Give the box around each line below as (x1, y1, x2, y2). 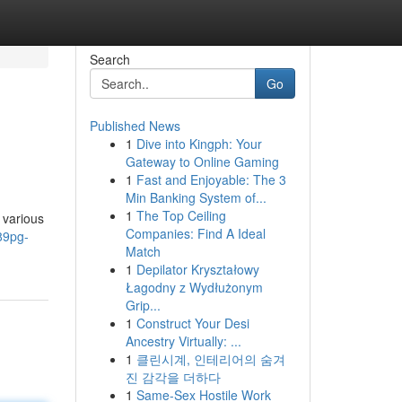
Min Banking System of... (125, 188, 267, 206)
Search (89, 50, 130, 68)
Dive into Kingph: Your (135, 135, 262, 153)
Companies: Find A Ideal (125, 224, 266, 242)
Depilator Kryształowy (135, 260, 259, 278)
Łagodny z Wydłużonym (125, 278, 263, 296)
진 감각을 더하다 (125, 368, 221, 386)
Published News (89, 117, 180, 135)
